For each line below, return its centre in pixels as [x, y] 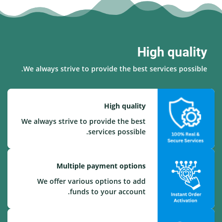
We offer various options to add [91, 181]
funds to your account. [108, 192]
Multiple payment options [101, 166]
